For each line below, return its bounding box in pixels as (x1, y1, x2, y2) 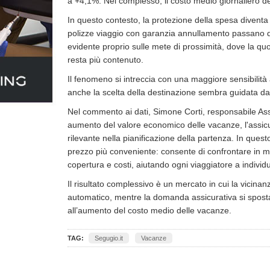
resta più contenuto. (67, 55, 143, 64)
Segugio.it (95, 234, 123, 242)
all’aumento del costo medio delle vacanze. (67, 206, 231, 215)
